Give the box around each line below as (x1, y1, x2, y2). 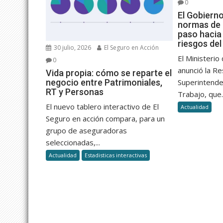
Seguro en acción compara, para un (46, 113, 165, 124)
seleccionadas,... (46, 137, 100, 148)
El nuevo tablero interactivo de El (46, 102, 159, 112)
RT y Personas (46, 87, 104, 98)
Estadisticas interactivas (85, 151, 147, 159)
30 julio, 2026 (52, 43, 91, 52)
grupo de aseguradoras (46, 125, 127, 136)
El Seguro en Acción (103, 43, 159, 52)
